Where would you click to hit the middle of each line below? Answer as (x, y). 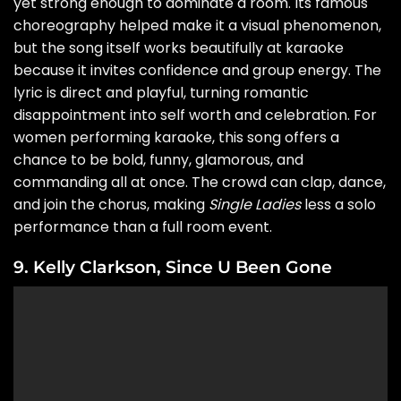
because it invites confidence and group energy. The (197, 70)
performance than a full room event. (143, 226)
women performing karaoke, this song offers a (176, 137)
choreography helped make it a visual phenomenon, (197, 25)
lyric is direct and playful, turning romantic (161, 92)
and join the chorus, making (111, 204)
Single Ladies (255, 204)
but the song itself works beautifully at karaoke (179, 47)
